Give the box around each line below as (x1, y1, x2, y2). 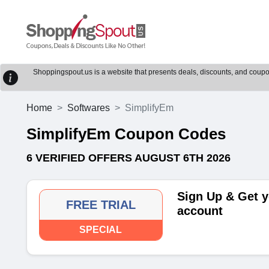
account (177, 204, 223, 217)
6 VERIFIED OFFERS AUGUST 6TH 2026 (26, 152, 231, 164)
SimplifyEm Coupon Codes (26, 125, 226, 143)
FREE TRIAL (65, 198, 136, 211)
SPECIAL (79, 225, 122, 235)
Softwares (67, 103, 110, 113)
